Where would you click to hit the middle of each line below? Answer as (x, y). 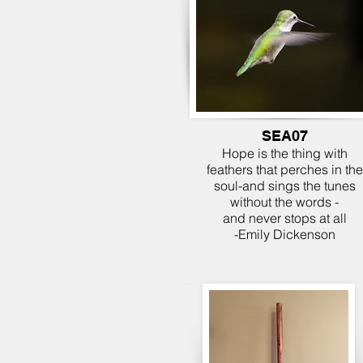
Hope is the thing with (284, 153)
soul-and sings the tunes (284, 186)
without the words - (284, 202)
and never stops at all (284, 218)
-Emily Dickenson (284, 234)
